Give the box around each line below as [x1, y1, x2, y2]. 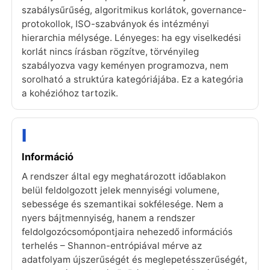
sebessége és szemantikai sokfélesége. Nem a [22, 198, 224, 210]
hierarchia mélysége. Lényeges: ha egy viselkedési [22, 32, 241, 44]
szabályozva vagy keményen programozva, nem [22, 60, 228, 72]
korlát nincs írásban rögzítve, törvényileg [22, 46, 199, 58]
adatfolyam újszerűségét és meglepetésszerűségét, [22, 253, 247, 265]
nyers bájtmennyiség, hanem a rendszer [22, 212, 195, 224]
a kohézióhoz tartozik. [22, 87, 118, 99]
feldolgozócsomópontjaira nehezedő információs [22, 225, 233, 237]
